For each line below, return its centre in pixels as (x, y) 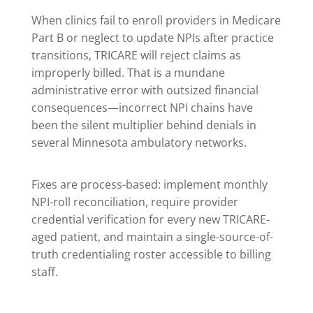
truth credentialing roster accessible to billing (151, 254)
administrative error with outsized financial (145, 90)
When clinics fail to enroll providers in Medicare (156, 20)
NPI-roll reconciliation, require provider (134, 202)
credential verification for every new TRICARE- (150, 219)
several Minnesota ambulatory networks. (139, 142)
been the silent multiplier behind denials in (144, 125)
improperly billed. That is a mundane (128, 72)
